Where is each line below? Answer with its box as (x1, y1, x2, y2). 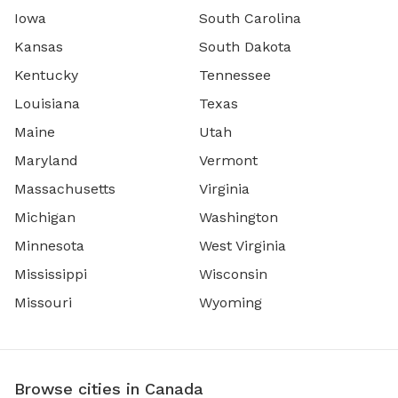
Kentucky (14, 67, 78, 84)
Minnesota (14, 237, 84, 255)
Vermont (199, 152, 258, 170)
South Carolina (199, 10, 301, 28)
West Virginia (199, 237, 286, 255)
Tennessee (199, 67, 271, 84)
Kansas (14, 38, 63, 56)
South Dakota (199, 38, 291, 56)
